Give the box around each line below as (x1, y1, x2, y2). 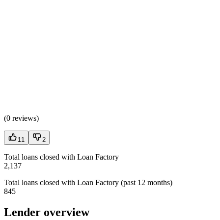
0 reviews (6, 114, 36, 123)
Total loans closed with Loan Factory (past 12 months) (4, 178, 172, 187)
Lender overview (4, 206, 89, 219)
